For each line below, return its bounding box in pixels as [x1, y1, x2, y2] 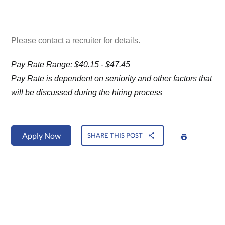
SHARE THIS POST [87, 131, 143, 140]
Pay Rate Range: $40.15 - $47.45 [11, 60, 131, 69]
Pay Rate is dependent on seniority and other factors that [11, 74, 212, 83]
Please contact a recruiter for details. [11, 36, 141, 45]
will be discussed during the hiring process [11, 88, 163, 97]
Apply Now [22, 131, 61, 141]
